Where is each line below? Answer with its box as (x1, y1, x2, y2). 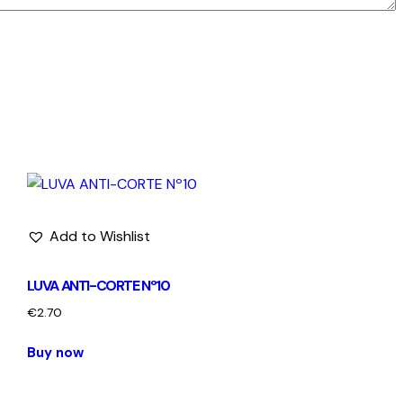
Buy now (26, 344, 84, 363)
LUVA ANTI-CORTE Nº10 (26, 276, 170, 296)
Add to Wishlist (49, 227, 150, 246)
